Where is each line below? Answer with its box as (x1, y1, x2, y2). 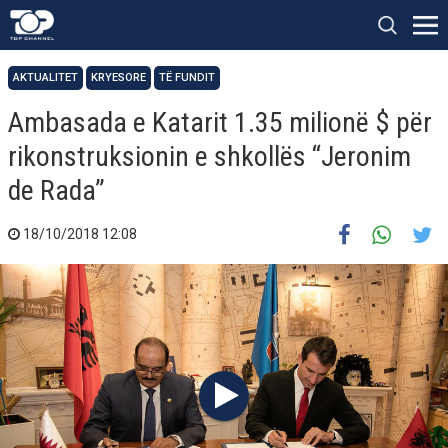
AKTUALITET (13, 71, 78, 84)
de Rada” (8, 174, 105, 207)
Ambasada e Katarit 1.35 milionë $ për (8, 106, 432, 139)
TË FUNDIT (159, 71, 215, 84)
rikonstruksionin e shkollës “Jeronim (8, 140, 411, 173)
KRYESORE (91, 71, 146, 84)
